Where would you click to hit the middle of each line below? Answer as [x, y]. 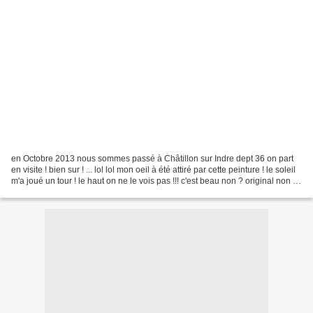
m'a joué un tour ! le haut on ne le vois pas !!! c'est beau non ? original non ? [154, 181]
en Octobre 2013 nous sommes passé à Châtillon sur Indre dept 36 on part [152, 158]
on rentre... [31, 192]
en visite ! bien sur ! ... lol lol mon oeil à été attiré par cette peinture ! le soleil [153, 169]
